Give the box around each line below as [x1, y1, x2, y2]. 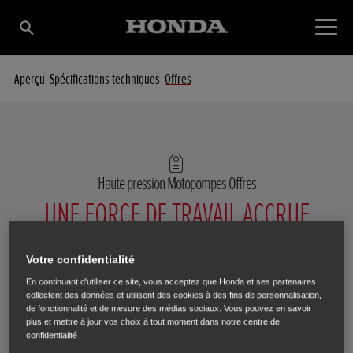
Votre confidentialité [26, 253, 136, 266]
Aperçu [14, 70, 45, 87]
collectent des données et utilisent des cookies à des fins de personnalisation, [26, 290, 322, 300]
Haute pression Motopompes [97, 173, 229, 195]
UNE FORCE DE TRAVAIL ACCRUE [43, 195, 310, 234]
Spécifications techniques [50, 70, 160, 87]
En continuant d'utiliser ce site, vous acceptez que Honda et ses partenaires [26, 277, 317, 287]
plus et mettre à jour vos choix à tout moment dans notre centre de [26, 317, 281, 327]
